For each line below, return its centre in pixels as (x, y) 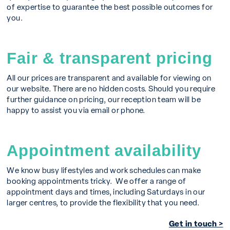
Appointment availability (104, 150)
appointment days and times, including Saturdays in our (106, 191)
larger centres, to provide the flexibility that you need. (105, 202)
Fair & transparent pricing (110, 57)
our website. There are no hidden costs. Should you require (111, 88)
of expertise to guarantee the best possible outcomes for (110, 6)
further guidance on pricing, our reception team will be (104, 99)
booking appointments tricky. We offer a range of (97, 180)
